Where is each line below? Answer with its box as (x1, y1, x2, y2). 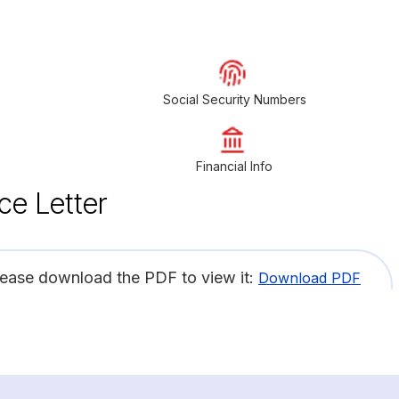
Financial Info (196, 158, 273, 174)
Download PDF (258, 268, 361, 287)
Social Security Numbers (162, 91, 306, 107)
